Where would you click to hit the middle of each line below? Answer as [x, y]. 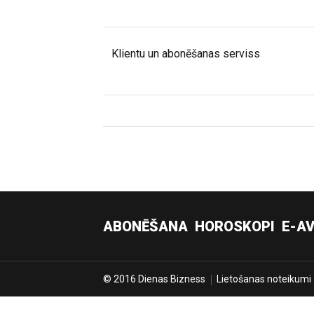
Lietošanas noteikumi [264, 279]
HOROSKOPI [235, 226]
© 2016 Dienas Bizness [154, 279]
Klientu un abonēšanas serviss [186, 54]
